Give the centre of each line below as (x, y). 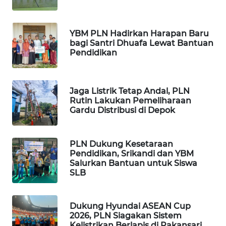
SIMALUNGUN (41, 182)
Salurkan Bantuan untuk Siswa (133, 163)
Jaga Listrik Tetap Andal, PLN (130, 91)
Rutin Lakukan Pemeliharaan (130, 101)
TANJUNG (34, 97)
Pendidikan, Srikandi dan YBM (132, 153)
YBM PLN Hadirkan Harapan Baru (139, 34)
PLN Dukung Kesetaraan (121, 144)
